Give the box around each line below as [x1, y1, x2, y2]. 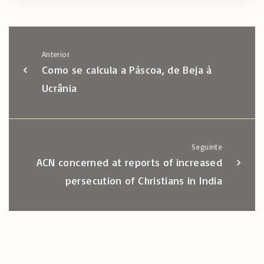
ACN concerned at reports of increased [36, 155, 222, 169]
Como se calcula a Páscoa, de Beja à [42, 62, 212, 76]
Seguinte [192, 141, 222, 151]
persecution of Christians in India [65, 173, 222, 187]
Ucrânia [42, 81, 77, 94]
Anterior [42, 49, 70, 59]
